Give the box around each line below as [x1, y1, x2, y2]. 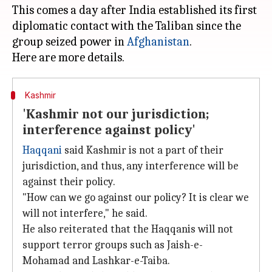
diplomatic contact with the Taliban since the [12, 19, 241, 33]
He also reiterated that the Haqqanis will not [22, 223, 233, 236]
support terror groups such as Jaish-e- [22, 239, 203, 251]
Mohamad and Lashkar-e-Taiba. [22, 254, 170, 267]
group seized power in [12, 35, 127, 49]
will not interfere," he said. [22, 207, 148, 220]
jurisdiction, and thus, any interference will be [22, 160, 239, 172]
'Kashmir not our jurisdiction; [22, 106, 209, 122]
